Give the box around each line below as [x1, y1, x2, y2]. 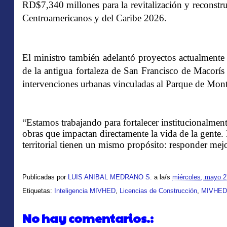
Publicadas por [22, 173, 68, 181]
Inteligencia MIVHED [54, 187, 116, 195]
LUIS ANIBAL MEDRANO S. [68, 173, 152, 181]
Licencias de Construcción [120, 187, 197, 195]
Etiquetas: [22, 187, 54, 195]
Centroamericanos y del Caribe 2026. [22, 13, 167, 23]
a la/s [154, 173, 172, 181]
